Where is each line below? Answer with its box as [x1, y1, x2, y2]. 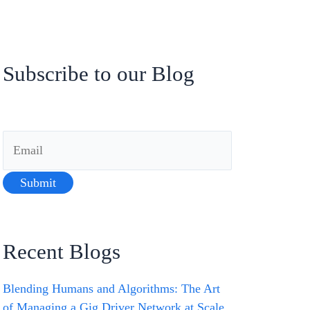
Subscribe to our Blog [3, 62, 194, 86]
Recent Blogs [3, 239, 120, 264]
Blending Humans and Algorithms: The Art [3, 281, 220, 295]
